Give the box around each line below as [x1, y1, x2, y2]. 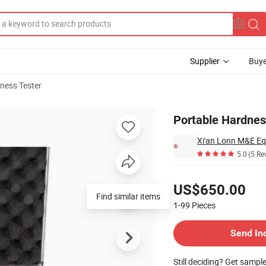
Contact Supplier [173, 210, 234, 221]
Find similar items [96, 191, 160, 202]
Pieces [192, 199, 216, 211]
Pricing [173, 170, 198, 181]
